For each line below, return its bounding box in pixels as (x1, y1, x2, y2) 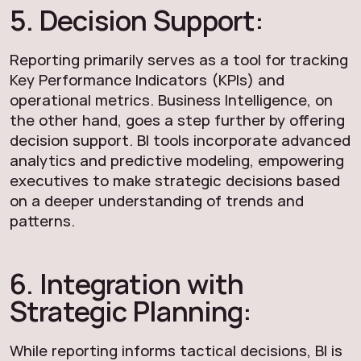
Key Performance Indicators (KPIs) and (10, 69, 284, 90)
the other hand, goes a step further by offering (10, 110, 346, 131)
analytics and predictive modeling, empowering (10, 150, 344, 171)
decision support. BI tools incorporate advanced (10, 130, 351, 151)
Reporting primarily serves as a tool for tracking (10, 49, 349, 70)
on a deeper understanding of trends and (10, 190, 304, 211)
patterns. (10, 210, 75, 231)
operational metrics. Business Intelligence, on (10, 89, 333, 110)
